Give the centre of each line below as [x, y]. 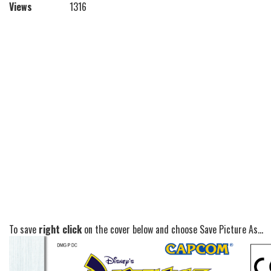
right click [60, 230]
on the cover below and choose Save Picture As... [172, 230]
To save [24, 230]
